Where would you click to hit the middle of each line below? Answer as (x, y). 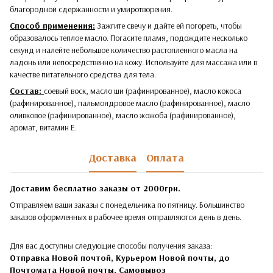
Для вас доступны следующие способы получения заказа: (111, 245)
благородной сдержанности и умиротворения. (91, 9)
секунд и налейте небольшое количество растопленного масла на (124, 50)
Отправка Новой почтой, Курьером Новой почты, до (120, 257)
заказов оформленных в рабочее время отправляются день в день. (126, 217)
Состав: (27, 90)
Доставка (113, 158)
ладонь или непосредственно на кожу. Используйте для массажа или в (133, 62)
